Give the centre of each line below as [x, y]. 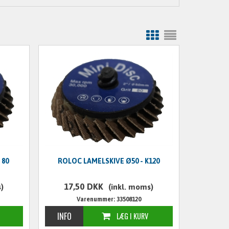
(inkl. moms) [131, 187]
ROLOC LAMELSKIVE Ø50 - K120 [109, 161]
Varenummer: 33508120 [109, 199]
